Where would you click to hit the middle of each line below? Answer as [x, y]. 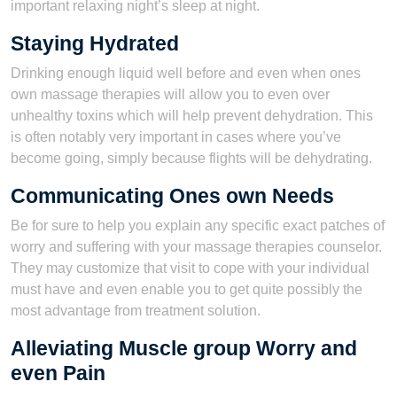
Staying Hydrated [95, 43]
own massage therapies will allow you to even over [170, 94]
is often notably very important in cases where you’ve [176, 137]
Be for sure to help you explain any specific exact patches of [198, 226]
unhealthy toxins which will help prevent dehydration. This [192, 116]
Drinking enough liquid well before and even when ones [186, 73]
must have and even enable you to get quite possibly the [187, 289]
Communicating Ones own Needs [172, 196]
